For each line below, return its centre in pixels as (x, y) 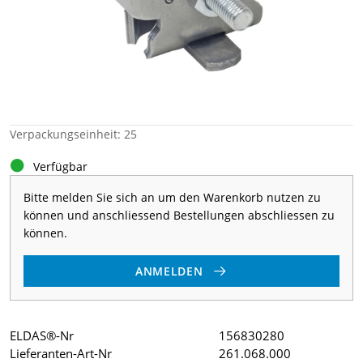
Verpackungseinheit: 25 (73, 134)
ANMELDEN (169, 271)
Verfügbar (60, 167)
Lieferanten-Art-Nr (61, 353)
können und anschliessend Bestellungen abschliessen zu (179, 215)
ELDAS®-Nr (42, 335)
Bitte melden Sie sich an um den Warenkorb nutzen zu (172, 197)
